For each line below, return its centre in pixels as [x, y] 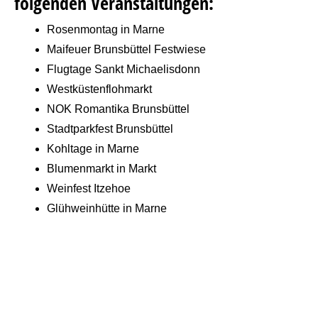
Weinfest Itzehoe [89, 189]
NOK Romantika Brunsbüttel [118, 109]
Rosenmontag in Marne [106, 30]
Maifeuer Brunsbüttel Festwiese [126, 50]
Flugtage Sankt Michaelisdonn [124, 70]
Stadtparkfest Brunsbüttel [110, 129]
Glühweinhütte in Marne [107, 209]
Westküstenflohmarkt [99, 89]
